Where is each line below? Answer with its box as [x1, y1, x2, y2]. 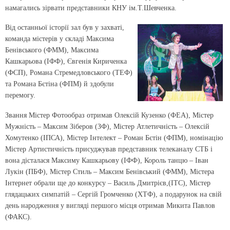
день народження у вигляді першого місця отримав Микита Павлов [5, 202, 215, 210]
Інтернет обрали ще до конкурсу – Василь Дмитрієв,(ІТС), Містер [5, 179, 210, 187]
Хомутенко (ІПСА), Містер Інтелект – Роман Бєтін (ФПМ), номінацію [5, 134, 223, 142]
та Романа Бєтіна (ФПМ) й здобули [5, 80, 114, 88]
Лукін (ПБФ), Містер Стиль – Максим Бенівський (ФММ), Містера [5, 168, 214, 176]
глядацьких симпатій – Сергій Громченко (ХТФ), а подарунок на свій [5, 190, 222, 199]
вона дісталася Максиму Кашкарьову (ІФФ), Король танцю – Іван [5, 157, 208, 165]
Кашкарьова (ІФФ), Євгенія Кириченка [5, 57, 127, 66]
